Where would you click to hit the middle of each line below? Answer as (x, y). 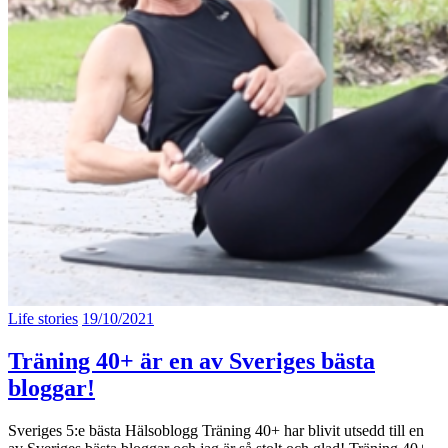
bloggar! (51, 388)
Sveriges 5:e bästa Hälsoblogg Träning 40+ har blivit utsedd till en (216, 431)
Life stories (43, 319)
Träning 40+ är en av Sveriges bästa (191, 361)
